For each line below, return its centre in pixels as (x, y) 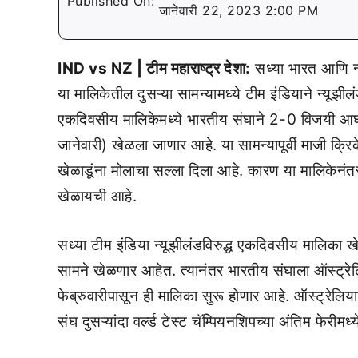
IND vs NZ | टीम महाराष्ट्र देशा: (154, 68)
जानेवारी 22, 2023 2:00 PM (238, 10)
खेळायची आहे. (97, 196)
